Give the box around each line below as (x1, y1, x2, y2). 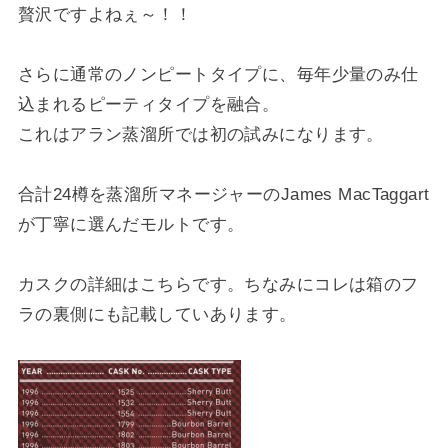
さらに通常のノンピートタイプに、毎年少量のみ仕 (17, 65, 419, 85)
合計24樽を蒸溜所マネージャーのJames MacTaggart (17, 185, 430, 205)
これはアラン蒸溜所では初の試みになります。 (17, 125, 384, 145)
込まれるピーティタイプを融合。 (17, 95, 280, 115)
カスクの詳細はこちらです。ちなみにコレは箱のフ (17, 275, 419, 295)
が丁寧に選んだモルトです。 (17, 215, 245, 235)
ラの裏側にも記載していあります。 (17, 305, 297, 325)
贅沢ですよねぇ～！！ (17, 5, 193, 25)
